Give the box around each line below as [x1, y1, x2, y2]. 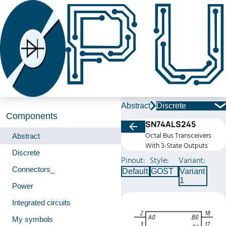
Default [122, 167, 148, 176]
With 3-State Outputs [145, 141, 208, 151]
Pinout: [121, 155, 145, 166]
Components [6, 111, 58, 121]
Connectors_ [12, 165, 54, 174]
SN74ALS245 [145, 119, 196, 130]
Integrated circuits [12, 198, 71, 207]
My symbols [12, 215, 53, 223]
